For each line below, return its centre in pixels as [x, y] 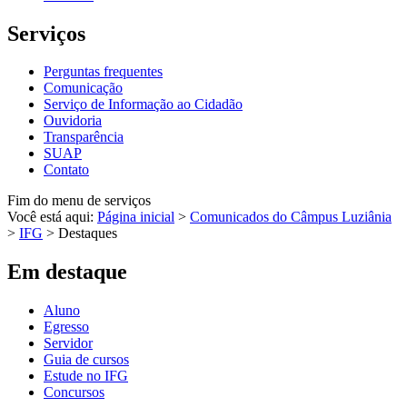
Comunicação [83, 88]
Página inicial [136, 217]
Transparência [84, 137]
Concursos [74, 392]
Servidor [68, 343]
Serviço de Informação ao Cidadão [143, 104]
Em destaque [67, 272]
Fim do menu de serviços [79, 201]
